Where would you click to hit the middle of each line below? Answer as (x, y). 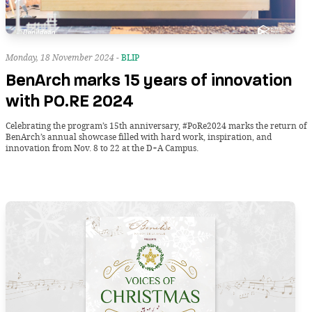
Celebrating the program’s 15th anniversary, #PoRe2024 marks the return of (156, 125)
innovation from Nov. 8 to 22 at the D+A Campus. (102, 148)
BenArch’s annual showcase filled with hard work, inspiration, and (139, 136)
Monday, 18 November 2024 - (63, 57)
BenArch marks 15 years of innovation (149, 80)
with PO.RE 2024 (70, 101)
